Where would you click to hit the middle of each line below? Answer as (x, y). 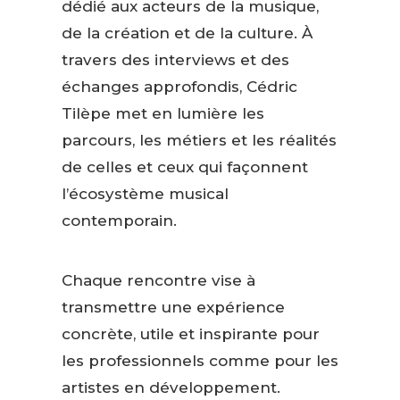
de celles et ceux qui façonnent (184, 167)
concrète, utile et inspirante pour (190, 334)
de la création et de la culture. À (187, 33)
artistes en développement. (171, 388)
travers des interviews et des (175, 60)
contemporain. (119, 221)
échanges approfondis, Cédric (179, 87)
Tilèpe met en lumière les (162, 114)
